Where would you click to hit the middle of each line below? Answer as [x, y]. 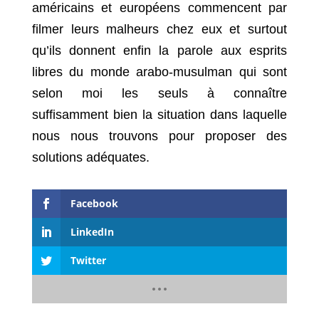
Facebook [94, 204]
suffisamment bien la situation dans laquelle [159, 115]
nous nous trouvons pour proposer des [159, 136]
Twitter [88, 261]
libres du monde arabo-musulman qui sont [159, 72]
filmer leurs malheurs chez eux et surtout [159, 30]
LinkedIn [92, 232]
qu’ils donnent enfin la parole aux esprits [159, 51]
